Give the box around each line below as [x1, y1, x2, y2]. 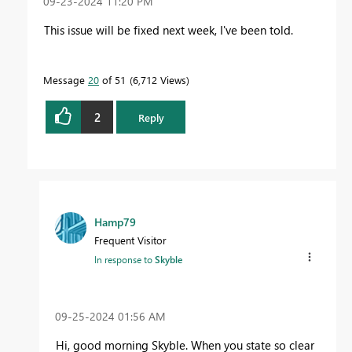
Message [43, 73, 88, 87]
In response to [94, 253, 155, 266]
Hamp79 [94, 214, 136, 230]
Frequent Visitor [94, 233, 167, 247]
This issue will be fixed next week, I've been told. [44, 22, 293, 38]
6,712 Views [133, 73, 186, 87]
